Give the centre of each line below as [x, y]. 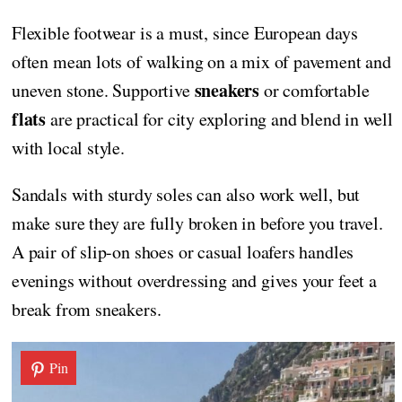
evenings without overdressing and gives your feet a [194, 280]
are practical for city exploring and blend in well [219, 118]
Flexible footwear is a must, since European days [185, 32]
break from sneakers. [87, 309]
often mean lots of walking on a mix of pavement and [201, 61]
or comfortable [315, 90]
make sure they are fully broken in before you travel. [197, 223]
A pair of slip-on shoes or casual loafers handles [183, 251]
